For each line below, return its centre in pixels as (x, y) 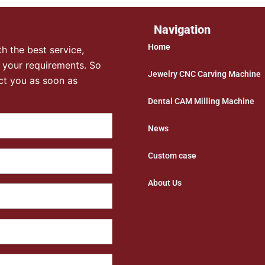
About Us (165, 182)
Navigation (182, 29)
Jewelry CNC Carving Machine (205, 74)
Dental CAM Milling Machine (201, 101)
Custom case (172, 155)
